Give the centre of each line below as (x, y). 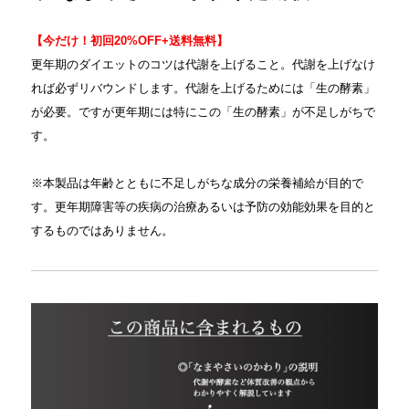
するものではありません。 (102, 231)
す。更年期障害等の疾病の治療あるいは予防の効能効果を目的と (203, 207)
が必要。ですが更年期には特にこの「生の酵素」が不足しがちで (203, 112)
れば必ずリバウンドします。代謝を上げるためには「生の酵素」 (203, 88)
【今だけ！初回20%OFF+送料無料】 (129, 41)
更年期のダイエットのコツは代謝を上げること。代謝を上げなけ (203, 64)
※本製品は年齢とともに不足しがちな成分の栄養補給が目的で (197, 183)
